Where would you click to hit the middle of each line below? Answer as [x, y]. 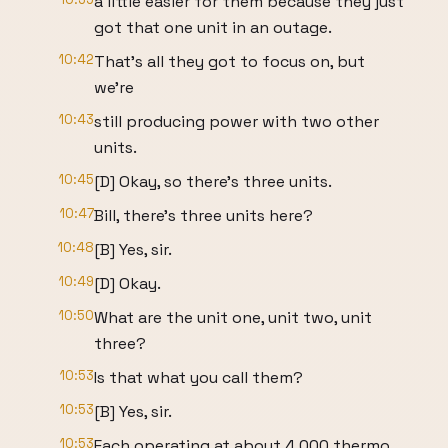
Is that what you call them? [198, 377]
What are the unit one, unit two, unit [233, 317]
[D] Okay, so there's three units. [213, 181]
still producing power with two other [236, 121]
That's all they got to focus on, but [229, 61]
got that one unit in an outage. [213, 27]
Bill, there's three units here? [203, 215]
